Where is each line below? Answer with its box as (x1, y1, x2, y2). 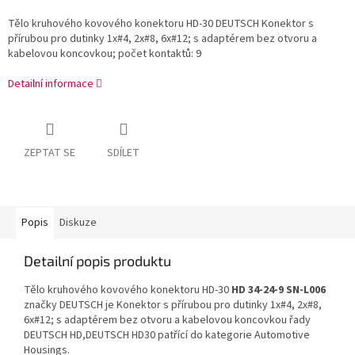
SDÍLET (107, 145, 139, 162)
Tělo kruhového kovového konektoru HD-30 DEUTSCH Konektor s (8, 16, 314, 32)
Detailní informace (8, 76, 94, 93)
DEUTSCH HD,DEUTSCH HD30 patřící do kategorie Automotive (24, 327, 310, 344)
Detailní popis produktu (24, 252, 171, 270)
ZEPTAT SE (24, 145, 75, 162)
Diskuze (59, 215, 97, 231)
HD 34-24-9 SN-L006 (231, 282, 326, 299)
